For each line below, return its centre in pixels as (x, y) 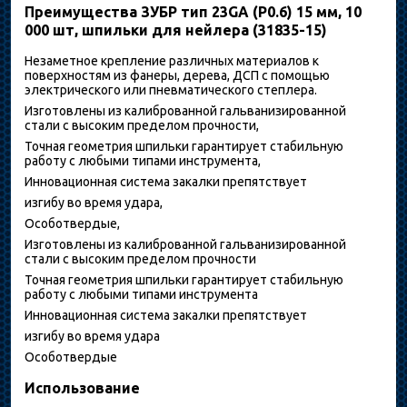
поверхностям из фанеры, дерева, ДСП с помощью (177, 75)
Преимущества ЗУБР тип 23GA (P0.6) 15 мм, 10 (193, 11)
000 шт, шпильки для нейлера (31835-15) (176, 30)
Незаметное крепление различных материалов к (172, 60)
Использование (82, 387)
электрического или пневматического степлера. (171, 89)
